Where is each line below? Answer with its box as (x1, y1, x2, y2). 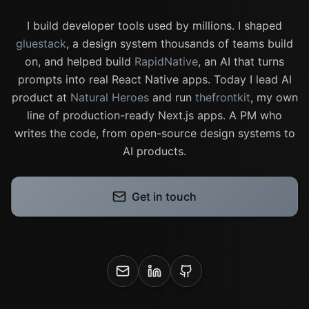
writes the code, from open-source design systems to (14, 126, 295, 140)
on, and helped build (25, 54, 131, 68)
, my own (250, 90, 298, 104)
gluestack (16, 37, 66, 50)
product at (11, 90, 67, 104)
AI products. (123, 144, 186, 158)
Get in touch (132, 190, 197, 203)
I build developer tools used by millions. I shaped (27, 19, 282, 32)
